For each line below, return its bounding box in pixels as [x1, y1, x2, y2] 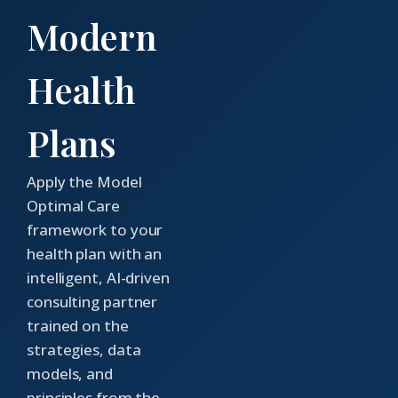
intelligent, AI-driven [27, 267, 170, 288]
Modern [27, 12, 157, 60]
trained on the [27, 314, 129, 336]
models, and [27, 362, 113, 384]
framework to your [27, 219, 163, 240]
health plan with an [27, 243, 163, 264]
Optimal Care [27, 195, 120, 216]
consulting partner [27, 291, 158, 312]
